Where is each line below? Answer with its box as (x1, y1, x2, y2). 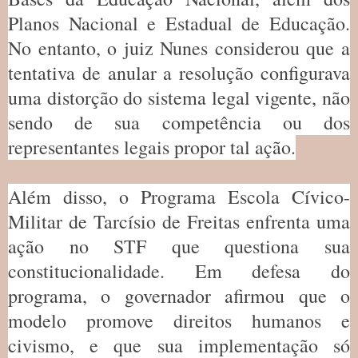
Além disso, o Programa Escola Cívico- (8, 183, 350, 209)
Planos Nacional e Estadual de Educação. (8, 10, 350, 36)
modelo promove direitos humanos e (8, 307, 350, 333)
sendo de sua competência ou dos (8, 109, 350, 135)
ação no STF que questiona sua (8, 233, 350, 259)
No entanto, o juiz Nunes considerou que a (8, 34, 350, 61)
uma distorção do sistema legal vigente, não (8, 84, 350, 110)
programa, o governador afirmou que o (8, 282, 350, 308)
